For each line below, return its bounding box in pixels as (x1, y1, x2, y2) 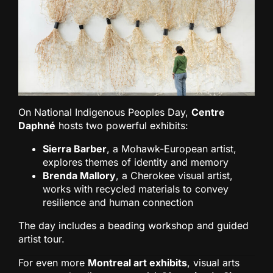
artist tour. (18, 232, 65, 245)
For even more (18, 256, 88, 269)
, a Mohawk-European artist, (107, 142, 236, 155)
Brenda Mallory (43, 169, 116, 182)
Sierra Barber (43, 142, 107, 155)
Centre (191, 105, 225, 118)
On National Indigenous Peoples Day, (18, 105, 191, 118)
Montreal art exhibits (88, 256, 187, 269)
